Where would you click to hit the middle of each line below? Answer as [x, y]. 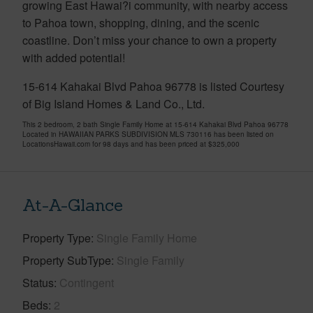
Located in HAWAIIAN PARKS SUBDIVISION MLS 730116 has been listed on [148, 134]
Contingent [87, 282]
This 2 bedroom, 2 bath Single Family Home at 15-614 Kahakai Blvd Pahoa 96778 [155, 124]
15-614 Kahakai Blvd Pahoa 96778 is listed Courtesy [153, 86]
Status [38, 282]
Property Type [57, 238]
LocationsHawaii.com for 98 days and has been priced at [115, 144]
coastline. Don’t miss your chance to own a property [150, 40]
